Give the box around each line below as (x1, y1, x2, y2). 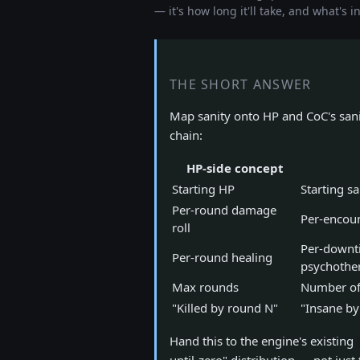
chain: (170, 127, 202, 143)
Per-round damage (172, 202, 276, 218)
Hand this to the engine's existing (170, 333, 357, 349)
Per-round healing (172, 249, 272, 265)
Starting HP (172, 181, 235, 197)
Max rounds (172, 279, 239, 295)
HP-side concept (186, 160, 284, 176)
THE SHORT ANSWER (170, 76, 312, 93)
